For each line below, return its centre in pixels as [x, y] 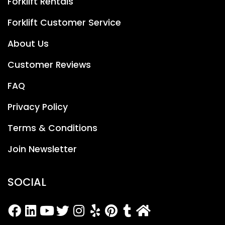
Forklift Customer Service [64, 22]
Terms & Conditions [52, 128]
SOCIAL [27, 182]
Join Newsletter [42, 149]
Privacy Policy [38, 107]
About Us [28, 43]
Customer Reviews [49, 65]
